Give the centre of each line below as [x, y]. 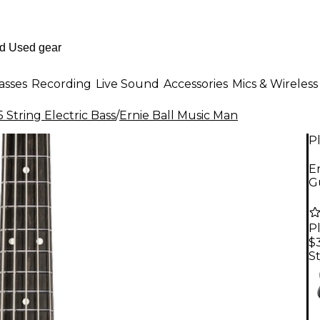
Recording [61, 84]
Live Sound [127, 84]
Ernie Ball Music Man [179, 115]
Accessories [196, 84]
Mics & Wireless [275, 84]
